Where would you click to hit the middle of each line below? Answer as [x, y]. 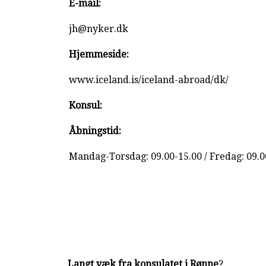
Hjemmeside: [99, 54]
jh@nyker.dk [99, 28]
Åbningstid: [95, 131]
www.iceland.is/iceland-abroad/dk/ [149, 80]
